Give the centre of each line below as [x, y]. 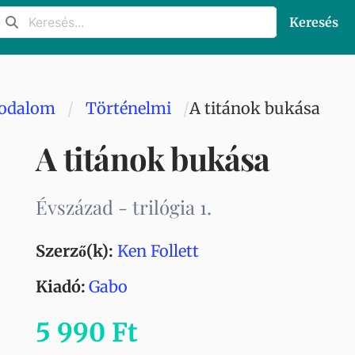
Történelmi [128, 108]
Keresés [314, 22]
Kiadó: [61, 286]
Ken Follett [158, 251]
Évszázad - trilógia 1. [124, 207]
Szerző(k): [75, 251]
